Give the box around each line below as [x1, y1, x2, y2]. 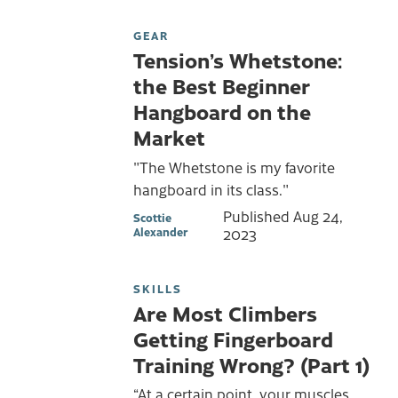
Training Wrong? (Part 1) [133, 349, 370, 378]
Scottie [133, 209, 171, 225]
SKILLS [133, 280, 182, 296]
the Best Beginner [133, 71, 310, 100]
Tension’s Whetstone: [133, 45, 342, 75]
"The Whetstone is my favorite [133, 156, 335, 177]
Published [222, 205, 293, 226]
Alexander [133, 223, 187, 239]
